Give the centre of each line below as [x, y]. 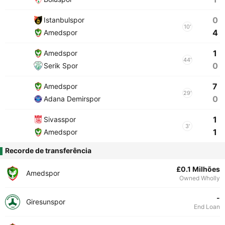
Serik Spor [61, 66]
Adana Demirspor [72, 99]
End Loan [207, 207]
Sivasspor [60, 119]
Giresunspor [46, 202]
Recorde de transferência [48, 150]
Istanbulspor [64, 20]
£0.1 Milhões [198, 169]
